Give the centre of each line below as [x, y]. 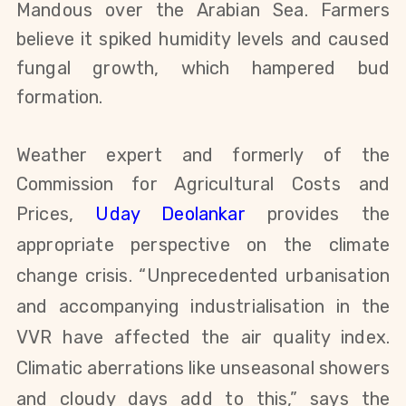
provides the [317, 213]
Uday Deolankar [170, 213]
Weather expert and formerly [160, 155]
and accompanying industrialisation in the [203, 306]
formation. [60, 97]
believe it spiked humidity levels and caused [203, 39]
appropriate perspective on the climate [203, 244]
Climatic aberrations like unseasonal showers [203, 367]
